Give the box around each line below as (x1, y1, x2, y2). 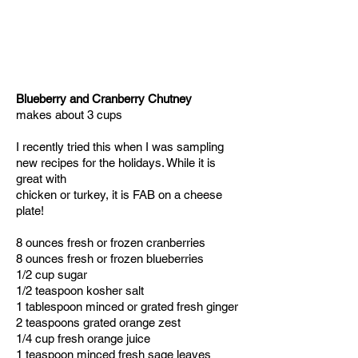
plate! (16, 204, 44, 217)
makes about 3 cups (16, 108, 122, 121)
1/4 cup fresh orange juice (16, 332, 150, 345)
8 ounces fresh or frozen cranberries (16, 236, 205, 249)
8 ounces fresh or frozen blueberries (16, 252, 204, 265)
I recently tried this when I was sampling (16, 140, 224, 153)
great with (16, 172, 66, 185)
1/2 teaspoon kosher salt (16, 284, 144, 297)
